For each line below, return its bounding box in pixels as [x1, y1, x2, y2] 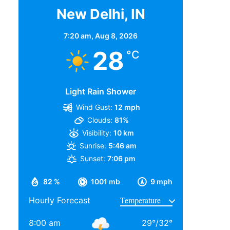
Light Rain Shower [65, 86, 136, 97]
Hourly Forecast [29, 195, 90, 205]
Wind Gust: [75, 102, 112, 111]
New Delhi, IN [56, 5, 145, 23]
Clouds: [87, 115, 112, 124]
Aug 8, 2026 [95, 31, 138, 40]
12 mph [114, 102, 140, 111]
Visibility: [82, 128, 111, 137]
